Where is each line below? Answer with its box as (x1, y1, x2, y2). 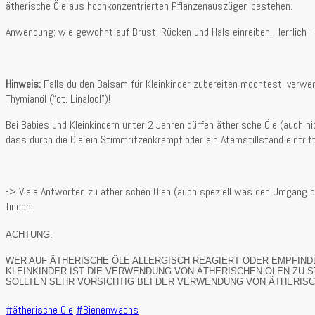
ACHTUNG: (6, 229, 53, 240)
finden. (6, 198, 33, 214)
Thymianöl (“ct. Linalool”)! (6, 91, 110, 106)
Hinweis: (6, 76, 41, 91)
